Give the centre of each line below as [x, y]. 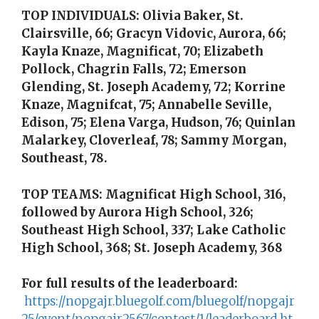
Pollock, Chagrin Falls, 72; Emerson [134, 69]
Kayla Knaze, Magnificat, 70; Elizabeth [142, 52]
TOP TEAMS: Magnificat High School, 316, [153, 194]
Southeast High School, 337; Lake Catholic [153, 230]
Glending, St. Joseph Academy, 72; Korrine [153, 87]
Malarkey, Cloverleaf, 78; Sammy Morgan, [154, 141]
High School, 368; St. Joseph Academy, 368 [152, 247]
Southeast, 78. [64, 158]
